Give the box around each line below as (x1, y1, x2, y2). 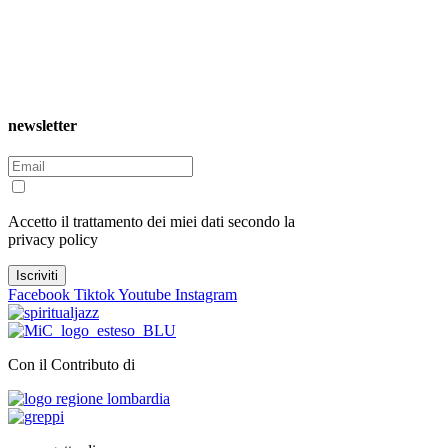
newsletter (8, 117, 77, 135)
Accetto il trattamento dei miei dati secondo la (8, 213, 295, 231)
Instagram (175, 286, 237, 304)
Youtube (118, 286, 171, 304)
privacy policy (8, 231, 98, 249)
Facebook (8, 286, 70, 304)
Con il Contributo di (8, 356, 135, 374)
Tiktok (74, 286, 115, 304)
